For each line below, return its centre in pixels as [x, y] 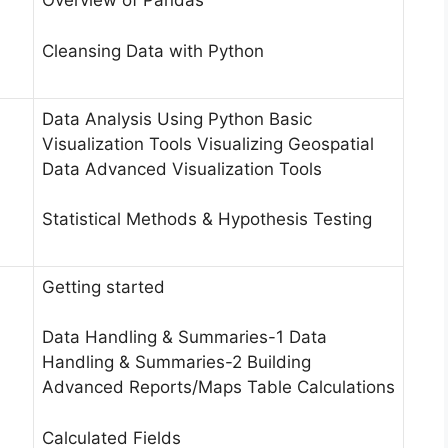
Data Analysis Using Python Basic [177, 118]
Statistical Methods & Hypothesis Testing [207, 219]
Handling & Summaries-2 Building [176, 362]
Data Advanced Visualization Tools [182, 168]
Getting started [103, 286]
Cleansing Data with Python [153, 50]
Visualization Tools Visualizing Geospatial [208, 143]
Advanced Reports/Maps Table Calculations [218, 387]
